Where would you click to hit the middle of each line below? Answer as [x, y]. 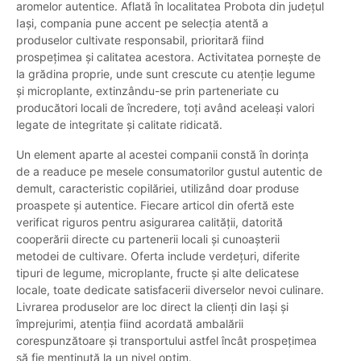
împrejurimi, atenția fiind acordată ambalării [130, 324]
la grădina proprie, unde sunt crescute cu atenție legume [166, 74]
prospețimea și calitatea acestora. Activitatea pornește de [168, 57]
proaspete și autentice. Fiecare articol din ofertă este [155, 205]
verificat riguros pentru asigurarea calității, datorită [149, 222]
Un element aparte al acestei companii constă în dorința [162, 155]
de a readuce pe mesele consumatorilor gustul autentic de [169, 172]
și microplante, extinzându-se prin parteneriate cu [147, 91]
